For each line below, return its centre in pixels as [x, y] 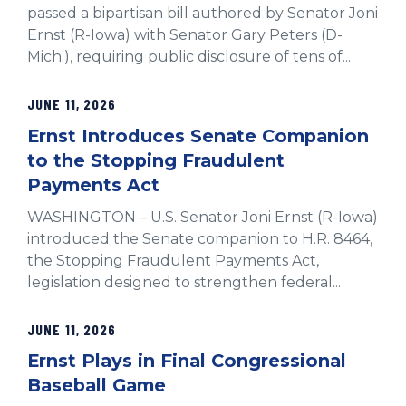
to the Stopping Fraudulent [156, 160]
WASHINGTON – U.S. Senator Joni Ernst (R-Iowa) [203, 217]
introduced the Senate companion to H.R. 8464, [200, 238]
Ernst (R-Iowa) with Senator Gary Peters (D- [185, 35]
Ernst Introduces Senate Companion [198, 135]
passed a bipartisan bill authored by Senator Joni [203, 14]
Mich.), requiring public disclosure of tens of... [189, 57]
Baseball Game [97, 386]
